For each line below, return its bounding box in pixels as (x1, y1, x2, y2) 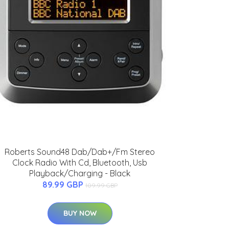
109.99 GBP (85, 181, 118, 190)
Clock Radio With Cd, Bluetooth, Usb (12, 157, 147, 168)
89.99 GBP (42, 179, 85, 190)
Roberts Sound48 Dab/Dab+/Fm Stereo (5, 147, 155, 157)
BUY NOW (63, 209, 97, 218)
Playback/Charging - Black (29, 168, 130, 179)
